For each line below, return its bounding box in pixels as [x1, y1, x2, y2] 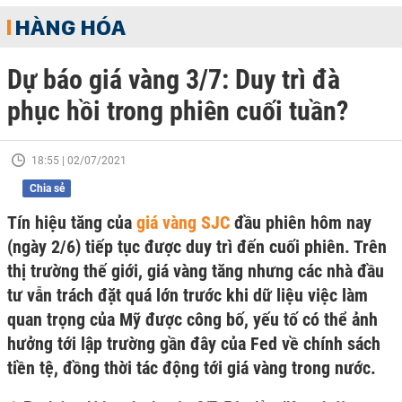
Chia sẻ [29, 182, 65, 195]
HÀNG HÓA [14, 13, 126, 40]
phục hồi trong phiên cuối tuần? [7, 95, 348, 127]
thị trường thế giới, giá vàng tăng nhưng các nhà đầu [7, 260, 384, 282]
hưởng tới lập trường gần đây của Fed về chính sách [7, 333, 380, 354]
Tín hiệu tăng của [7, 212, 136, 233]
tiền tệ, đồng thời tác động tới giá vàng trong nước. [7, 357, 376, 379]
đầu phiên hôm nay [230, 212, 371, 233]
